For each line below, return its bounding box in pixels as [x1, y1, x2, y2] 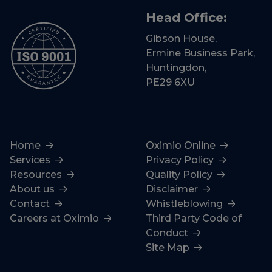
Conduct [146, 227, 191, 239]
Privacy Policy [146, 154, 216, 166]
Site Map [146, 242, 192, 253]
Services [10, 154, 53, 166]
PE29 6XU [146, 76, 195, 88]
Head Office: [146, 10, 227, 25]
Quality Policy [146, 169, 215, 180]
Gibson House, [146, 33, 217, 44]
